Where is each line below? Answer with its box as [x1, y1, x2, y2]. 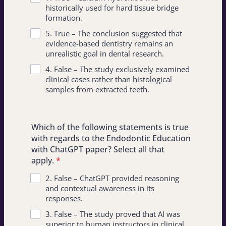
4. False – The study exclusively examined [45, 64, 190, 74]
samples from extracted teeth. [45, 84, 149, 94]
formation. [45, 13, 82, 23]
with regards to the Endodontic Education [31, 133, 191, 144]
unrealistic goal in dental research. [45, 48, 164, 59]
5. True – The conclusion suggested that [45, 28, 182, 38]
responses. [45, 193, 83, 203]
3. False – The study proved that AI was [45, 209, 180, 219]
